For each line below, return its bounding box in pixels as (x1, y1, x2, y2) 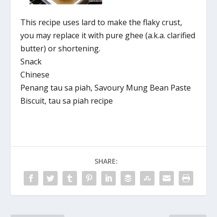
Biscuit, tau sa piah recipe (20, 95, 113, 106)
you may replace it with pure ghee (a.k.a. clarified (20, 30, 196, 41)
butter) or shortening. (20, 43, 101, 54)
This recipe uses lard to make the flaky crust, (20, 16, 183, 28)
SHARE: (94, 156, 118, 166)
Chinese (20, 69, 50, 80)
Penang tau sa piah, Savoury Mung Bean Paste (20, 82, 191, 93)
